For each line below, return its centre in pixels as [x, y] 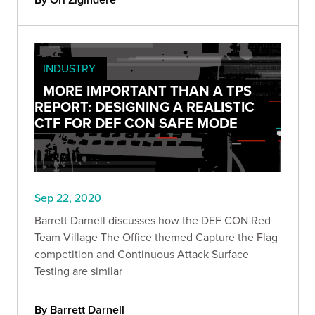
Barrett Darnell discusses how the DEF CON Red [153, 220]
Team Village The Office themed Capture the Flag [156, 237]
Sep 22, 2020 [68, 198]
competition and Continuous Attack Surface [142, 254]
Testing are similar [78, 271]
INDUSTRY [69, 68]
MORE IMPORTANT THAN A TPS [147, 90]
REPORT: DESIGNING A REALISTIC [144, 106]
